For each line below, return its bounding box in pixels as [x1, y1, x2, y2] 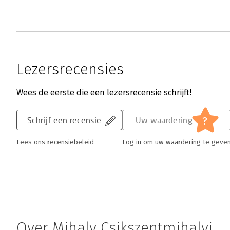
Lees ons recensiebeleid [16, 138, 94, 146]
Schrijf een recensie [27, 115, 102, 125]
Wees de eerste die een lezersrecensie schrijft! [16, 88, 191, 98]
